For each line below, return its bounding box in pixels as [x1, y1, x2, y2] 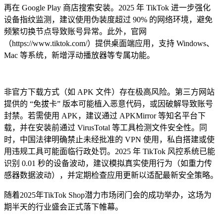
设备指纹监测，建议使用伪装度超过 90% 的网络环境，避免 [4, 15, 213, 24]
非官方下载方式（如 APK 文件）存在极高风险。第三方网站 [4, 87, 215, 96]
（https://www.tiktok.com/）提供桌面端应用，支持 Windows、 [4, 39, 214, 48]
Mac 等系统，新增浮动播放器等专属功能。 [4, 51, 155, 59]
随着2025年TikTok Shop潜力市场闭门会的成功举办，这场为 [4, 190, 212, 199]
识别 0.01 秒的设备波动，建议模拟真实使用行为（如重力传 [4, 159, 212, 167]
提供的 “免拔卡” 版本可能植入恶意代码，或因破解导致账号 [4, 99, 213, 108]
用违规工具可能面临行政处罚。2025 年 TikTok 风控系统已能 [4, 147, 215, 156]
